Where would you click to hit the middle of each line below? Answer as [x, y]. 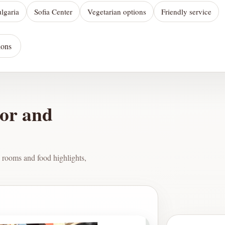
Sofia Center [53, 12]
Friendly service [186, 12]
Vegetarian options [117, 12]
